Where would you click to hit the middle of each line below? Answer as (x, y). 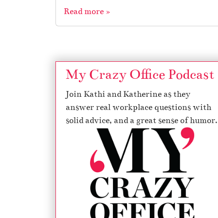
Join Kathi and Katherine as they (128, 94)
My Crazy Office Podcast (140, 74)
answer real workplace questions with (138, 107)
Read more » (87, 11)
